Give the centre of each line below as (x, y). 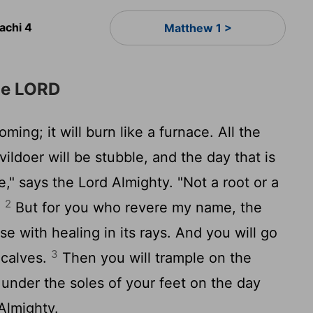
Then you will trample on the (155, 258)
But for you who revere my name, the (137, 208)
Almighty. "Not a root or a (194, 182)
